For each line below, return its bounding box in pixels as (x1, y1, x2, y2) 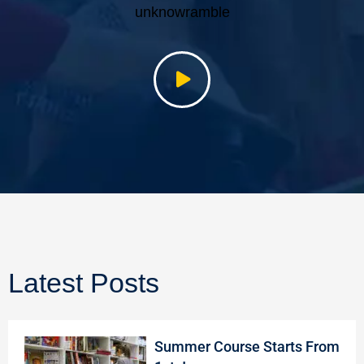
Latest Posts (8, 266, 159, 298)
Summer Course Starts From (154, 337, 340, 355)
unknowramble (134, 3, 230, 20)
